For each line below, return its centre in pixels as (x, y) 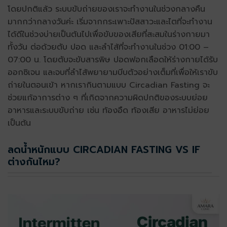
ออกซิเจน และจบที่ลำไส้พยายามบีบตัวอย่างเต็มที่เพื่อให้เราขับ (113, 72)
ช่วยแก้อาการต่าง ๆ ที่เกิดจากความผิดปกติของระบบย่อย (108, 98)
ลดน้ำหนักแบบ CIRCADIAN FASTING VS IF (104, 150)
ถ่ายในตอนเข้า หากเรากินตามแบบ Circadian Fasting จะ (109, 85)
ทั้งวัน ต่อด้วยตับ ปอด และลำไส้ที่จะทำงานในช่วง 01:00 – (108, 47)
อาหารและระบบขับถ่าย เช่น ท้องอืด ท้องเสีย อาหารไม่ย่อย (108, 110)
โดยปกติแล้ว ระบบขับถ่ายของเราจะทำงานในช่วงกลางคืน (106, 9)
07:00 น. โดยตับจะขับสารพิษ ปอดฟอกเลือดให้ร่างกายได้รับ (113, 60)
